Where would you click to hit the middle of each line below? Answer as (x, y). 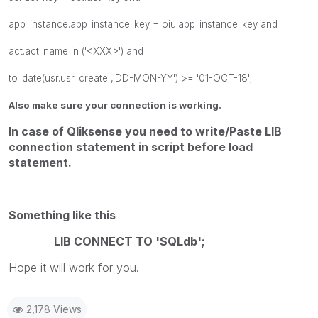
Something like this (62, 215)
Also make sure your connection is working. (115, 105)
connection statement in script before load (131, 147)
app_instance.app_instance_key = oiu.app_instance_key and (143, 24)
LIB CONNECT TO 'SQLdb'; (107, 241)
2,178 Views (54, 309)
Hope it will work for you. (74, 267)
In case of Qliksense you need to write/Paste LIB (145, 131)
